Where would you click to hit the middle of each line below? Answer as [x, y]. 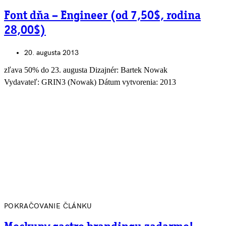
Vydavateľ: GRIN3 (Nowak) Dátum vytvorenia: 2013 [90, 82]
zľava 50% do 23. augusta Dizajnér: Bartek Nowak [86, 70]
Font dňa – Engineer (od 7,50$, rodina [102, 16]
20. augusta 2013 [51, 52]
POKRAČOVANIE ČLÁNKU [48, 206]
